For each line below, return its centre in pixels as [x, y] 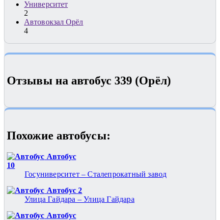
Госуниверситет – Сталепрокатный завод [96, 174]
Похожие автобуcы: [59, 136]
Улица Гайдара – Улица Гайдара [80, 199]
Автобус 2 [63, 190]
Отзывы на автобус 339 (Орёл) [89, 81]
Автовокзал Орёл [54, 22]
